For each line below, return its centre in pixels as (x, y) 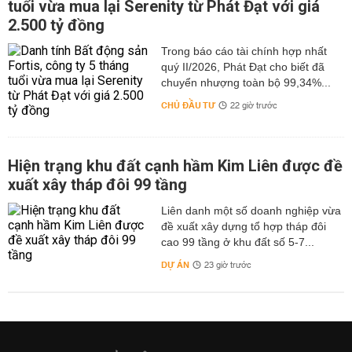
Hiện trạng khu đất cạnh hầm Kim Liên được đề (175, 166)
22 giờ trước (253, 106)
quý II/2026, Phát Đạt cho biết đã (242, 67)
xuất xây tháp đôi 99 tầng (97, 185)
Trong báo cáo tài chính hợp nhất (244, 51)
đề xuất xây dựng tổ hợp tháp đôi (243, 226)
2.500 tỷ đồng (56, 25)
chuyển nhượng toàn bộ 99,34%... (246, 82)
